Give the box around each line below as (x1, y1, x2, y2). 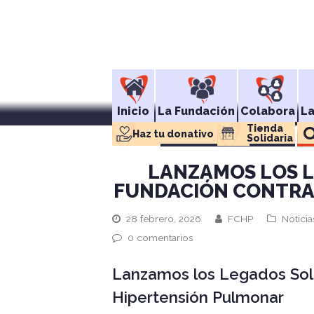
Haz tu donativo (132, 128, 214, 139)
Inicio (117, 104, 149, 118)
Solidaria (247, 132, 293, 144)
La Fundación (158, 104, 235, 118)
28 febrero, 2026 (126, 213, 201, 224)
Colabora (240, 104, 295, 118)
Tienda (247, 123, 283, 134)
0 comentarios (128, 232, 193, 243)
